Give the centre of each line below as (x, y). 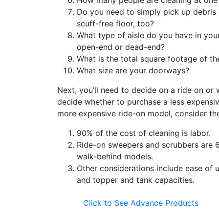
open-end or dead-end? (121, 47)
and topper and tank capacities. (136, 180)
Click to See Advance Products (141, 203)
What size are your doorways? (133, 70)
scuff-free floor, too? (115, 23)
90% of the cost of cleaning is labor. (144, 133)
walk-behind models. (115, 156)
